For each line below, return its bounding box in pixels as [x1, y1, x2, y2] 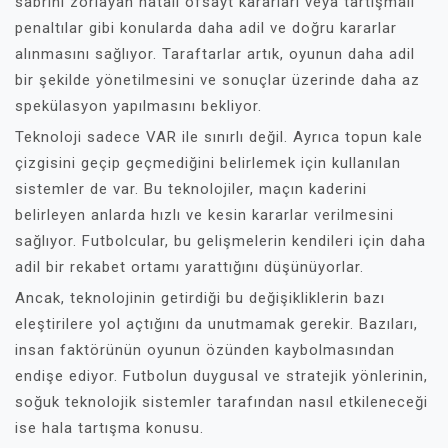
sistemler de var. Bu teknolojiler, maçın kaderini [15, 180, 367, 198]
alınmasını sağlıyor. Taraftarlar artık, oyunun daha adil [15, 45, 415, 63]
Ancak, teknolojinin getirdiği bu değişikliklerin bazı [15, 289, 385, 307]
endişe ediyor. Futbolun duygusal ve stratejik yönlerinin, [15, 367, 428, 385]
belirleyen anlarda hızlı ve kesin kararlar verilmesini [15, 206, 394, 224]
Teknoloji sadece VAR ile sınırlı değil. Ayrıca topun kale [15, 128, 423, 146]
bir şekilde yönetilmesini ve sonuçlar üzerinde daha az [15, 71, 420, 89]
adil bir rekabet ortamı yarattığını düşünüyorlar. [15, 258, 364, 276]
